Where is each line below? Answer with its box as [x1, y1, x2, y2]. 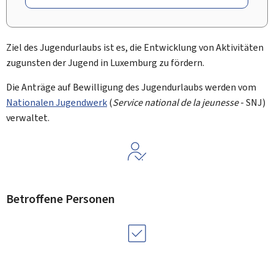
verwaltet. [6, 111, 50, 124]
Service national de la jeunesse [113, 96, 239, 109]
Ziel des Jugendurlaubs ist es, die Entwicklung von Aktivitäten [6, 41, 264, 54]
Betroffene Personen [6, 191, 115, 207]
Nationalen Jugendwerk [6, 96, 107, 109]
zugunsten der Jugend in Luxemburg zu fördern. [6, 56, 204, 69]
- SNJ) [239, 96, 265, 109]
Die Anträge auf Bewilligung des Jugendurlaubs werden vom [6, 81, 256, 94]
